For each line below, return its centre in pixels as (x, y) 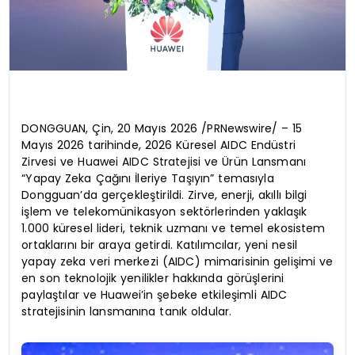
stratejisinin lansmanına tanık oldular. (127, 311)
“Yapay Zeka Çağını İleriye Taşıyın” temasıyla (148, 178)
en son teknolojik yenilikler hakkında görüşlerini (153, 278)
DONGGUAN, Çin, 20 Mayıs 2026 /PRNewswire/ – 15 (162, 128)
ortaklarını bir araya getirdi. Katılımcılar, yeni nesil (159, 245)
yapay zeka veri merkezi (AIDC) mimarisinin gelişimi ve (177, 261)
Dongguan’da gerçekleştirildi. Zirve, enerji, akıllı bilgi (164, 195)
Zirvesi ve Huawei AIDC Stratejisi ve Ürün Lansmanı (164, 162)
